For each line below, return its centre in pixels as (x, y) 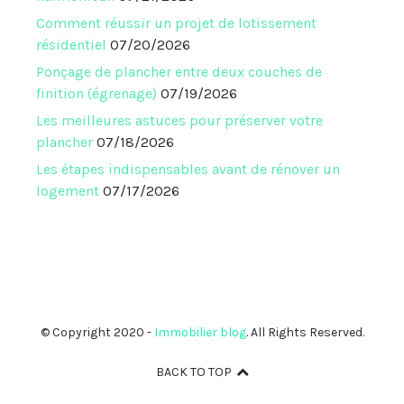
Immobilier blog (200, 332)
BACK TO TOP (193, 372)
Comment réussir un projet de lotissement (176, 23)
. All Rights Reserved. (305, 332)
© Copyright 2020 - (97, 332)
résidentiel (71, 44)
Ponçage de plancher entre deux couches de (179, 71)
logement (68, 190)
